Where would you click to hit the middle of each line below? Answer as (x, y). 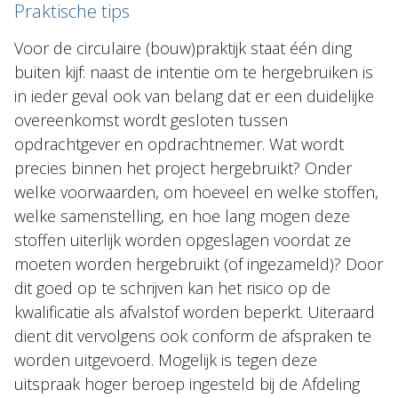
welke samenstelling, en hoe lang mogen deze (182, 216)
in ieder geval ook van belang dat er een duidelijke (194, 96)
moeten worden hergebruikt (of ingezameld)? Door (199, 264)
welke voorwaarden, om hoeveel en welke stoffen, (196, 192)
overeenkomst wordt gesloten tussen (151, 120)
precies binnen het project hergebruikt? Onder (183, 168)
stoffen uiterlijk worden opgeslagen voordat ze (183, 240)
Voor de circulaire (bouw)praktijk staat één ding (183, 48)
